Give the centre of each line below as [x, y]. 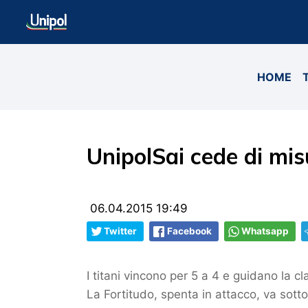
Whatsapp [265, 231]
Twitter [120, 231]
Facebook [189, 231]
